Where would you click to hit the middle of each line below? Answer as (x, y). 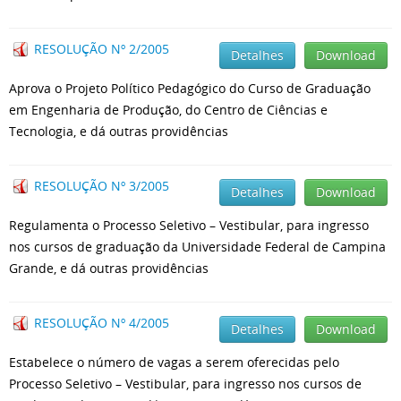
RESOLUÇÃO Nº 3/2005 (102, 186)
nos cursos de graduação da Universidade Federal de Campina (197, 247)
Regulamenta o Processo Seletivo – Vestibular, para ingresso (189, 225)
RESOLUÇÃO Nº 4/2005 (102, 323)
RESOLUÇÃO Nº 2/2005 (102, 49)
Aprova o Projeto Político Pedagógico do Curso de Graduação (190, 88)
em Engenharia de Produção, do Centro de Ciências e (168, 110)
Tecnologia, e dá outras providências (119, 131)
